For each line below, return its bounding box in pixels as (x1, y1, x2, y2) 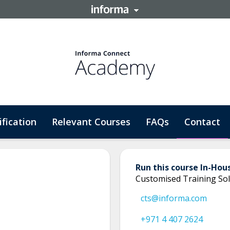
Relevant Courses (52, 115, 130, 128)
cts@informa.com (141, 193, 207, 204)
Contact (184, 115, 220, 128)
